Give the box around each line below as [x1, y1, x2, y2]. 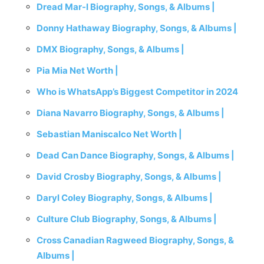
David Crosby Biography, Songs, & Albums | [37, 171, 222, 182]
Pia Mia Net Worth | [37, 65, 118, 76]
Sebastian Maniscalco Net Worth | [37, 128, 182, 140]
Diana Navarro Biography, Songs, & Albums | [37, 107, 225, 118]
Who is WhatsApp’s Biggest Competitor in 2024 [37, 86, 238, 97]
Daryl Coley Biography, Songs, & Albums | [37, 192, 213, 203]
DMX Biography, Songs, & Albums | [37, 44, 184, 55]
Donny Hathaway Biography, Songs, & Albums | [37, 22, 237, 34]
